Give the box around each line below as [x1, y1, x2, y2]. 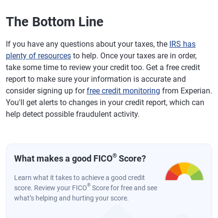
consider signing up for [6, 86, 87, 95]
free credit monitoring [87, 86, 160, 95]
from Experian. [160, 86, 212, 95]
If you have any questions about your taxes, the [6, 39, 169, 49]
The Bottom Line [6, 14, 104, 30]
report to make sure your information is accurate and [6, 74, 186, 84]
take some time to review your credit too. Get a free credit [6, 63, 200, 72]
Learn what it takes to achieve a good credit [14, 174, 145, 182]
